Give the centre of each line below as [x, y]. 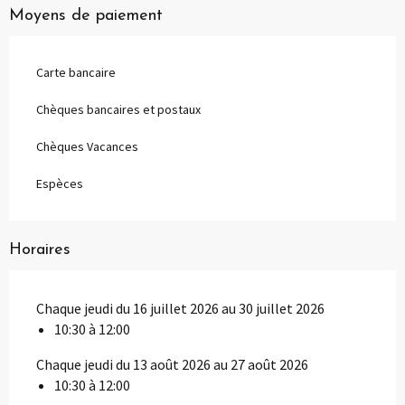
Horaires [40, 250]
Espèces [60, 183]
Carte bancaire [76, 72]
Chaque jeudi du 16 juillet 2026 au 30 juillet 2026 [180, 308]
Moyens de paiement [86, 15]
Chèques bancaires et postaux [118, 109]
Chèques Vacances [87, 146]
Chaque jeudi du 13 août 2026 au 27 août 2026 [172, 364]
